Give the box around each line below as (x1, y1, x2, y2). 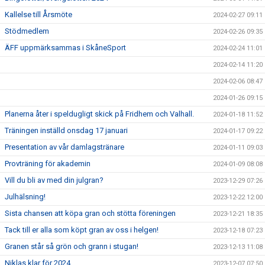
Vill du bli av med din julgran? (5, 176, 104, 185)
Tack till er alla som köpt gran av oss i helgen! (5, 225, 159, 235)
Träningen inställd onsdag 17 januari (5, 126, 128, 135)
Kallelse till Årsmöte (5, 10, 72, 20)
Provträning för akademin (5, 159, 91, 169)
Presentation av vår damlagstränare (5, 143, 124, 152)
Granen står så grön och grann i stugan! (5, 242, 138, 251)
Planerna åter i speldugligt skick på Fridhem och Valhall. (5, 109, 194, 119)
